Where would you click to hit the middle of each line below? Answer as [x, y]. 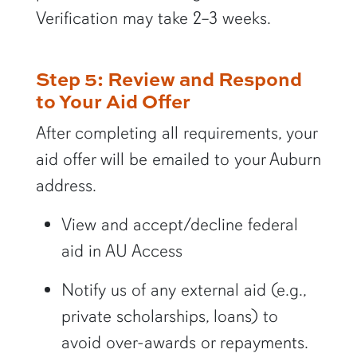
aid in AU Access [122, 251]
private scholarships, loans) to [169, 316]
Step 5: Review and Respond [169, 78]
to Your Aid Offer [113, 101]
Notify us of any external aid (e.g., [183, 290]
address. [66, 186]
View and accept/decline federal [179, 225]
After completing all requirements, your [176, 133]
